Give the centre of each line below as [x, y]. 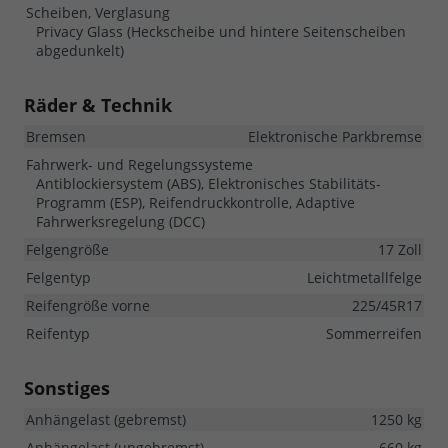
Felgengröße [67, 249]
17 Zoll [400, 249]
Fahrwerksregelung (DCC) [120, 221]
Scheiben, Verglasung [98, 12]
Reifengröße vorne [88, 305]
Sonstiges [67, 387]
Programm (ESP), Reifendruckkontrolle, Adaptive [195, 202]
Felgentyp [58, 277]
